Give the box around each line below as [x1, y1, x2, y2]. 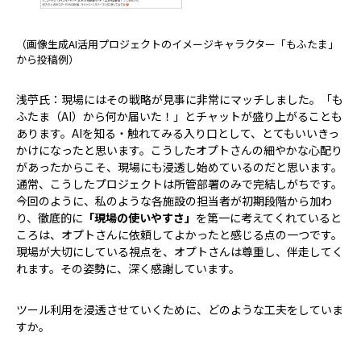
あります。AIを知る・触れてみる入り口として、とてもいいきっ [16, 125, 339, 142]
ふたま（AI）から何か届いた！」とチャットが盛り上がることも [16, 108, 342, 125]
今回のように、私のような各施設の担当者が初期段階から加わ [16, 193, 332, 210]
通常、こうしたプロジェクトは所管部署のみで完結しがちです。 [16, 176, 342, 193]
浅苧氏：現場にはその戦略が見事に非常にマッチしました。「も [16, 91, 343, 108]
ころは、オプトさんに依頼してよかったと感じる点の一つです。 [16, 226, 342, 243]
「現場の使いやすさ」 [83, 210, 196, 226]
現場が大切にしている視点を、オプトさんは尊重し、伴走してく [16, 243, 343, 260]
